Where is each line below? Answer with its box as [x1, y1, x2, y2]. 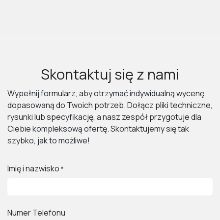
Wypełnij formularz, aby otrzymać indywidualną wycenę [7, 88, 204, 99]
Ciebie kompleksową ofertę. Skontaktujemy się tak [7, 123, 189, 134]
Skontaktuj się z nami [41, 64, 179, 84]
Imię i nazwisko [7, 163, 59, 174]
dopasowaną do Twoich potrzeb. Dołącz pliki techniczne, [7, 100, 213, 110]
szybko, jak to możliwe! [7, 135, 90, 146]
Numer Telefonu [7, 207, 65, 218]
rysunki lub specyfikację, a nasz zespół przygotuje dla [7, 111, 201, 122]
